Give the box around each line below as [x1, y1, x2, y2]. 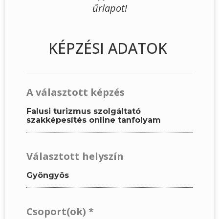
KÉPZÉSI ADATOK [48, 38, 168, 59]
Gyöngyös [26, 171, 69, 180]
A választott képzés [26, 86, 125, 99]
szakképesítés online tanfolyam [26, 115, 161, 125]
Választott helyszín [26, 150, 124, 163]
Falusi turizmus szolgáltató [26, 107, 141, 116]
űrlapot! [92, 1, 127, 15]
